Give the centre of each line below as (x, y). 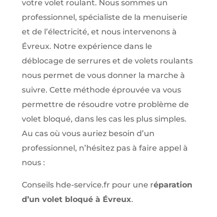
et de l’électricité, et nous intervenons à (99, 32)
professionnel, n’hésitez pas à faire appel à (105, 148)
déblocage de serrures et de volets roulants (107, 61)
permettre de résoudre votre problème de (105, 104)
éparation (173, 185)
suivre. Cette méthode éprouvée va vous (101, 90)
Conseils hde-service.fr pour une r (87, 185)
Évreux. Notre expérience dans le (87, 46)
